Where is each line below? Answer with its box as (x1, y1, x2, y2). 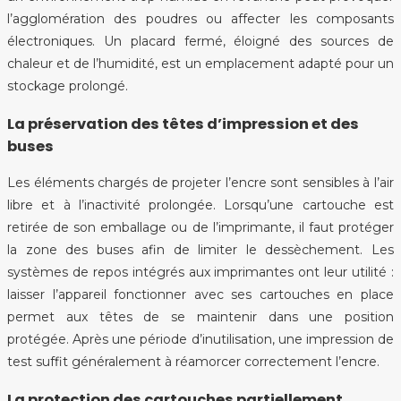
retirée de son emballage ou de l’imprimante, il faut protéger (7, 219, 394, 236)
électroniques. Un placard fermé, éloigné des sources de (7, 33, 394, 50)
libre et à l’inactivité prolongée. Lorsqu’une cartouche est (7, 197, 394, 214)
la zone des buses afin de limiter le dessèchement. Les (7, 242, 394, 259)
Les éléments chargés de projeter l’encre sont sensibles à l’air (7, 175, 394, 192)
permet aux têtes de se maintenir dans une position (7, 309, 394, 326)
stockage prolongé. (7, 78, 128, 95)
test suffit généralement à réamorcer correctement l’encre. (7, 354, 380, 371)
